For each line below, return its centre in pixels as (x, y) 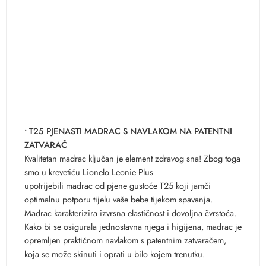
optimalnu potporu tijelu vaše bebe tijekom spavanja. (118, 199)
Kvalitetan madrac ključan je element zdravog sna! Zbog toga (132, 158)
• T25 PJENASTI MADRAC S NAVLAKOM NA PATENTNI (128, 131)
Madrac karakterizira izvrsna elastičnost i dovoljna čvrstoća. (130, 213)
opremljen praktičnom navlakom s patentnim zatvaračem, (125, 240)
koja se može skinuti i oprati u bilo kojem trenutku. (115, 254)
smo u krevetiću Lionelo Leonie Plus (89, 172)
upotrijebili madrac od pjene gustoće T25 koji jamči (118, 185)
